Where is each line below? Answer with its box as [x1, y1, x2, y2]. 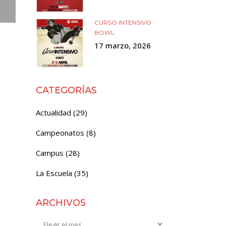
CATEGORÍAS [36, 85, 97, 96]
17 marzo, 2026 [94, 40, 151, 50]
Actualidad [36, 107, 71, 118]
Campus [36, 148, 64, 158]
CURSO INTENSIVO [94, 19, 151, 26]
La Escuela [36, 168, 72, 178]
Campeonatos [36, 128, 84, 138]
